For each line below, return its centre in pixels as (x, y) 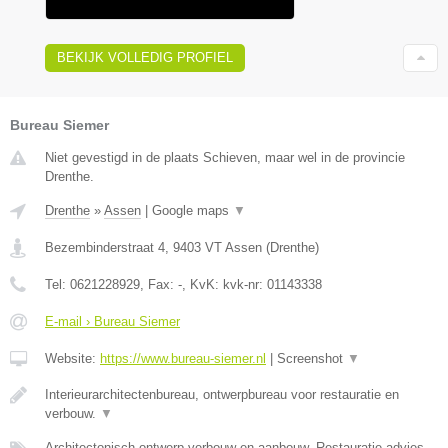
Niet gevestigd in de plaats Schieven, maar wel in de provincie (225, 158)
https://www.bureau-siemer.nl (183, 359)
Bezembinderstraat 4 (105, 248)
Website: (72, 359)
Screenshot (312, 359)
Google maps (192, 211)
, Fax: (159, 285)
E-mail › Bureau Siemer (112, 322)
